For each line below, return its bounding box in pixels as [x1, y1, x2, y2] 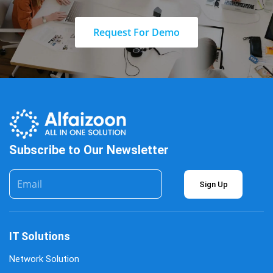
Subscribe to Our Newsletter [9, 142, 169, 157]
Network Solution [9, 253, 79, 264]
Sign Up [199, 179, 228, 189]
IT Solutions [9, 229, 70, 243]
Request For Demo [93, 26, 180, 40]
